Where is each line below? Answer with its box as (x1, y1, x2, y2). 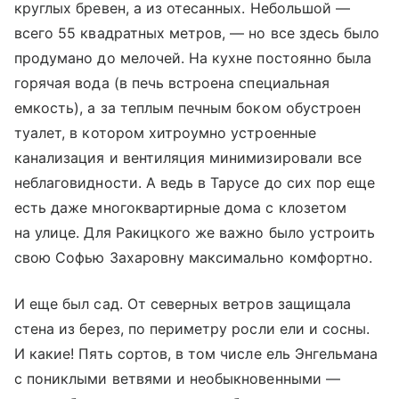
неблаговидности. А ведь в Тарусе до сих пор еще (14, 173, 376, 191)
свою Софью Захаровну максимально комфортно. (14, 248, 373, 266)
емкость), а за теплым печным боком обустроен (14, 98, 362, 117)
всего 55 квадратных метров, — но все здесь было (14, 23, 380, 42)
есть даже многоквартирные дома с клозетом (14, 198, 346, 216)
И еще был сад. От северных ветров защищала (14, 294, 352, 313)
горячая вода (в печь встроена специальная (14, 73, 330, 92)
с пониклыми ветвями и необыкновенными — (14, 369, 340, 387)
